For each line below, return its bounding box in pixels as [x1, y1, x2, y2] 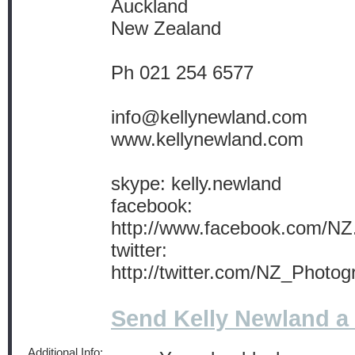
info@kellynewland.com [111, 106, 307, 128]
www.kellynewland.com [111, 128, 303, 150]
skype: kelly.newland [111, 173, 281, 194]
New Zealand [111, 17, 221, 39]
